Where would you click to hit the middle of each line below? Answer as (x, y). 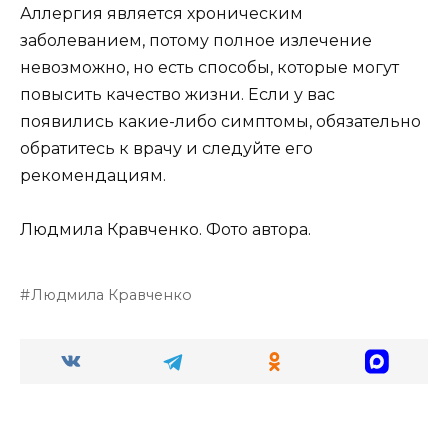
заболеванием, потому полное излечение (196, 41)
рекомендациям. (93, 176)
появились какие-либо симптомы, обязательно (220, 122)
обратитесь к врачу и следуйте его (166, 149)
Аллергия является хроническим (161, 14)
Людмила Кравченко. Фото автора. (165, 230)
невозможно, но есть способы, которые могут (209, 68)
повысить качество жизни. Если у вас (177, 95)
